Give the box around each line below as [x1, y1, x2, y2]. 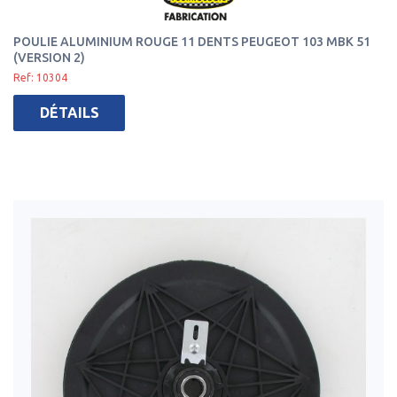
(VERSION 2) [13, 51, 85, 65]
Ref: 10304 [13, 72, 67, 83]
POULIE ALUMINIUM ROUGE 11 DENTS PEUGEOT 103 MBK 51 [13, 35, 370, 49]
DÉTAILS [39, 105, 99, 121]
